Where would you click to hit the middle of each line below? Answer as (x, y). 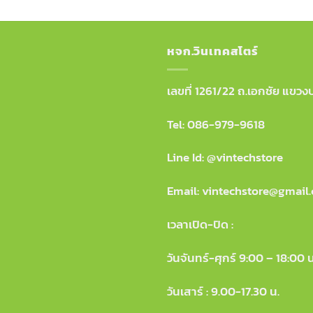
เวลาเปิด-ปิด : (200, 225)
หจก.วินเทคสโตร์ (213, 51)
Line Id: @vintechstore (225, 158)
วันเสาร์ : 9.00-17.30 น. (223, 291)
